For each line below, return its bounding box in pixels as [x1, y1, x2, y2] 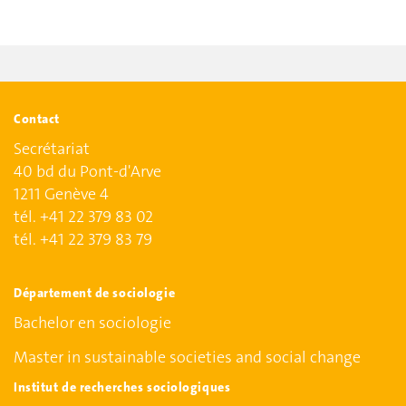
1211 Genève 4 [14, 183, 109, 205]
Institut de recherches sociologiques [14, 379, 231, 395]
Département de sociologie [14, 284, 176, 301]
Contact [14, 110, 60, 127]
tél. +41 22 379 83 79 [14, 228, 152, 250]
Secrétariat [14, 138, 90, 159]
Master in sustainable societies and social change [14, 345, 361, 368]
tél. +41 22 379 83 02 [14, 206, 153, 227]
